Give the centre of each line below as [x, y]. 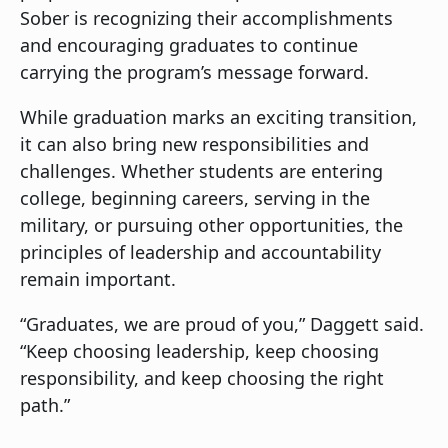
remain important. [98, 279]
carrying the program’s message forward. [194, 72]
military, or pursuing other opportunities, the [211, 225]
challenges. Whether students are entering [201, 171]
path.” [45, 405]
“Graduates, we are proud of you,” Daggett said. [222, 324]
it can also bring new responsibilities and [194, 144]
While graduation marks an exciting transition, [218, 117]
